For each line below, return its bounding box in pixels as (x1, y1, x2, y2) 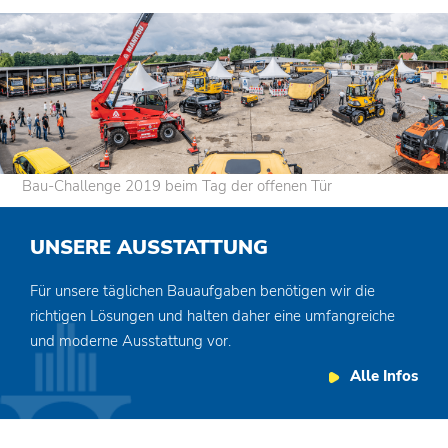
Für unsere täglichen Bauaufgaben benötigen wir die (30, 281, 375, 302)
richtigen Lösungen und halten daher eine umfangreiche (30, 306, 395, 327)
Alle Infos (350, 366, 418, 387)
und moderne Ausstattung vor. (30, 331, 231, 352)
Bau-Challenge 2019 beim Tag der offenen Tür (22, 176, 333, 197)
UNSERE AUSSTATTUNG (30, 234, 268, 262)
